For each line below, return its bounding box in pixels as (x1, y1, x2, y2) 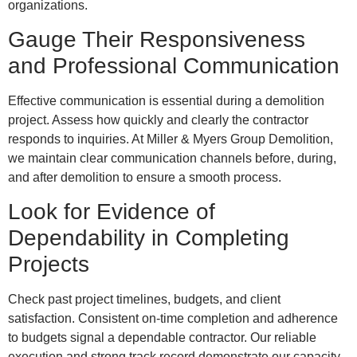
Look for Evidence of (8, 199, 215, 225)
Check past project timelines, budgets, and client (8, 292, 280, 307)
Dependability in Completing (8, 226, 289, 251)
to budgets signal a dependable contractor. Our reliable (8, 331, 316, 345)
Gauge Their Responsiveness (8, 27, 305, 52)
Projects (8, 252, 89, 277)
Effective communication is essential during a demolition (8, 94, 324, 108)
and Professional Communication (8, 53, 339, 78)
